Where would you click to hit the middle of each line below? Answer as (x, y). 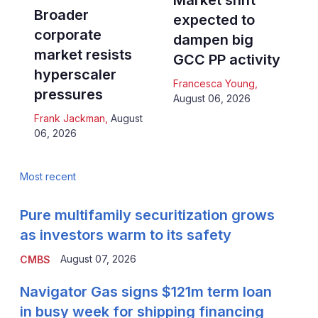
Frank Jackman (69, 119)
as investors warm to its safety (125, 235)
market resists (83, 55)
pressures (68, 95)
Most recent (48, 177)
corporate (67, 35)
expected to (214, 20)
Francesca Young (214, 84)
